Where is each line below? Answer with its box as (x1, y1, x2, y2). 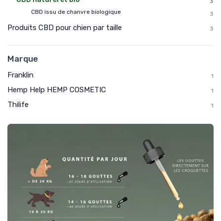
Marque (7, 54, 38, 64)
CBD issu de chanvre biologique (31, 8, 121, 16)
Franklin (7, 71, 34, 80)
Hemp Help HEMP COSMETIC (7, 85, 106, 95)
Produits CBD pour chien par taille (7, 23, 122, 33)
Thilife (7, 100, 29, 110)
